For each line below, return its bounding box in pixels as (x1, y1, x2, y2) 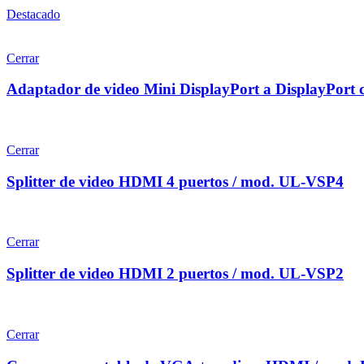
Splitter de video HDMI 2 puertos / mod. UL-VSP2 (6, 265, 344, 283)
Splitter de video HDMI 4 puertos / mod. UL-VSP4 (6, 172, 344, 190)
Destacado (6, 6, 60, 21)
